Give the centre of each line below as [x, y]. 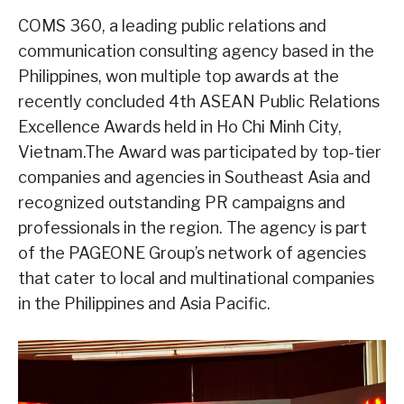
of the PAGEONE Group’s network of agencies [192, 252]
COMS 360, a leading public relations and [172, 25]
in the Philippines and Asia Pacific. [144, 303]
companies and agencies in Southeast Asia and [194, 177]
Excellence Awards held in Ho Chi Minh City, [180, 126]
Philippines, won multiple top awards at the [179, 76]
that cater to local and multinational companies [196, 278]
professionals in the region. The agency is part [193, 227]
